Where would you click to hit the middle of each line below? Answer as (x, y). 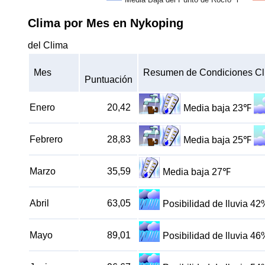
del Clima (48, 45)
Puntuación (109, 80)
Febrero (46, 139)
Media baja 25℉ (218, 140)
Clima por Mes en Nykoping (106, 23)
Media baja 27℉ (197, 172)
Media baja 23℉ (218, 108)
